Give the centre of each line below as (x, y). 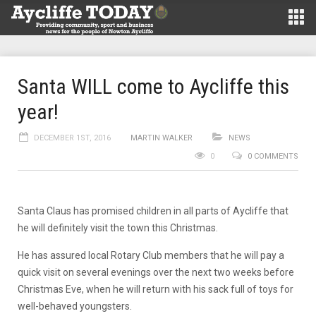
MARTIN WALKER (162, 138)
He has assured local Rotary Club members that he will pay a (151, 255)
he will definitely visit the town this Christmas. (118, 228)
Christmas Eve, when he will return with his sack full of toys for (156, 289)
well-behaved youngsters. (75, 306)
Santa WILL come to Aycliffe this (153, 86)
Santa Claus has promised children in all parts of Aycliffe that (153, 211)
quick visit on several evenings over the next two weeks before (156, 272)
